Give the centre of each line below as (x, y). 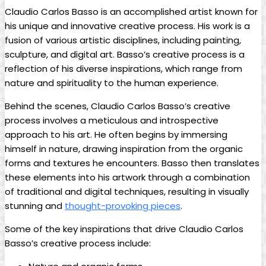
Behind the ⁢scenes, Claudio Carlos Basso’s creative (118, 106)
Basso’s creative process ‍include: (78, 243)
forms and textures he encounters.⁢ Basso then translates (132, 163)
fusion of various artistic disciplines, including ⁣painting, (123, 40)
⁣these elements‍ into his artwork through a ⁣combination (127, 178)
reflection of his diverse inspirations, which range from (123, 69)
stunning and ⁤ (35, 206)
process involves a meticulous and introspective (112, 121)
